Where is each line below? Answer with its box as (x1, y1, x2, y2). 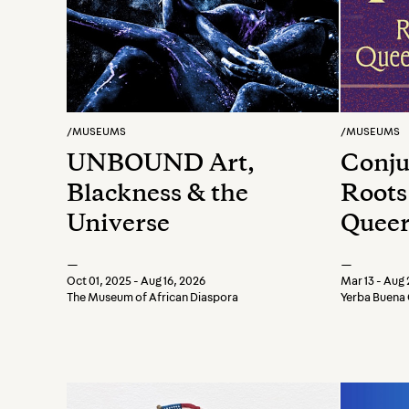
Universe (67, 215, 170, 236)
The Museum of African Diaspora (67, 292, 238, 304)
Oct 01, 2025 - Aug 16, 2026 (67, 276, 205, 288)
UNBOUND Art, (67, 154, 255, 176)
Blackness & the (67, 184, 248, 206)
